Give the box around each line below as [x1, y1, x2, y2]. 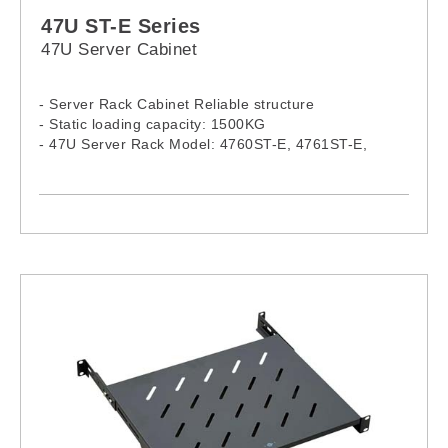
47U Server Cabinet [41, 39, 197, 59]
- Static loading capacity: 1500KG [39, 115, 266, 132]
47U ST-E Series [41, 14, 201, 37]
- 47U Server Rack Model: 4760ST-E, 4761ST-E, [39, 135, 367, 152]
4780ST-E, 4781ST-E [39, 155, 182, 172]
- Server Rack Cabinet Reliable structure [39, 95, 314, 112]
